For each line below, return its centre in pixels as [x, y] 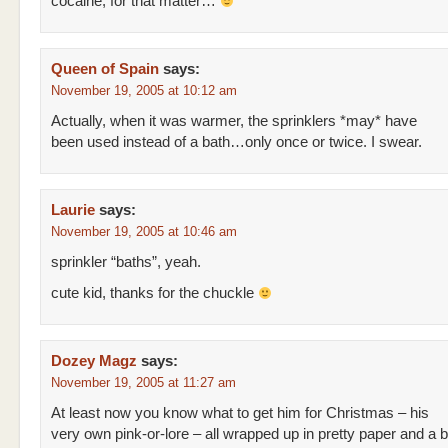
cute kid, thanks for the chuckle [154, 293]
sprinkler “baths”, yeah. [126, 262]
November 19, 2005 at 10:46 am [144, 231]
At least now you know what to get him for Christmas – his [240, 413]
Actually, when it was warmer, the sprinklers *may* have [234, 121]
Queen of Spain [105, 69]
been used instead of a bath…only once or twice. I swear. [236, 142]
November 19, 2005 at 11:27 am [143, 382]
